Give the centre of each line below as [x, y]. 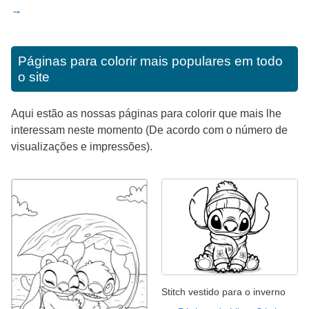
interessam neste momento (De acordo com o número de [149, 130]
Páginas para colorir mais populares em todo [150, 61]
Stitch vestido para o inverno [223, 292]
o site [34, 77]
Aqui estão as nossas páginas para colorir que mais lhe [146, 113]
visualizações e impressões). [82, 146]
